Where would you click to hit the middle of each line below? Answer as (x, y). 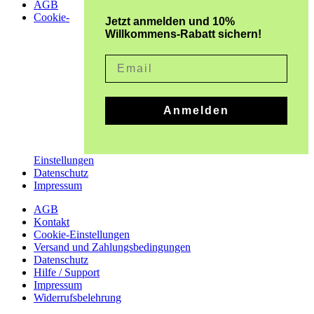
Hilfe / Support (67, 272)
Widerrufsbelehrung (77, 297)
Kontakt (52, 221)
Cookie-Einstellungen (82, 234)
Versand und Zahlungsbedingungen (112, 247)
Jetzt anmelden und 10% (170, 21)
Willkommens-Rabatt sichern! (183, 34)
